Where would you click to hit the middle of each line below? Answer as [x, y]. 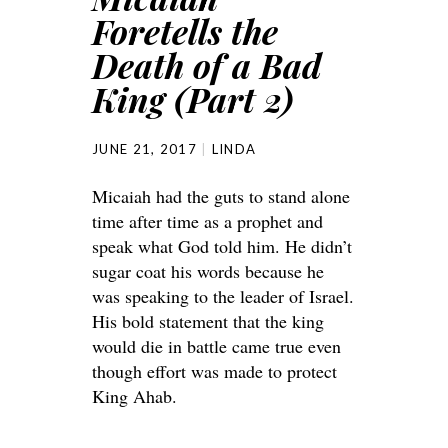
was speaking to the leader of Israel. [223, 296]
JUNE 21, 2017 [144, 149]
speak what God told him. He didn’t [222, 246]
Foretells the [185, 31]
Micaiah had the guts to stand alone [221, 196]
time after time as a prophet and [207, 221]
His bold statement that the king [208, 321]
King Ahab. [134, 396]
